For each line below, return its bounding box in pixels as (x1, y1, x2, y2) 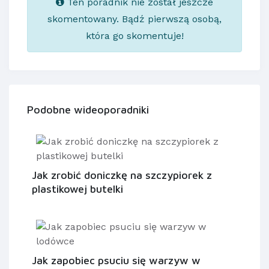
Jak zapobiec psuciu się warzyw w (32, 254, 201, 267)
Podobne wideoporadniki (27, 103, 149, 116)
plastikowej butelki (32, 183, 123, 196)
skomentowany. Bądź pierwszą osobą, (47, 13, 222, 25)
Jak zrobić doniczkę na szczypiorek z (32, 169, 212, 182)
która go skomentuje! (85, 30, 184, 42)
